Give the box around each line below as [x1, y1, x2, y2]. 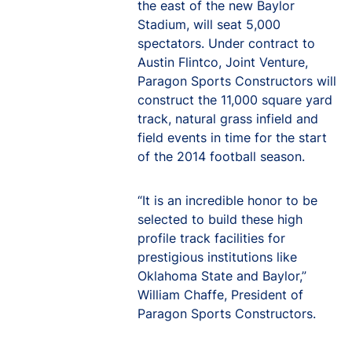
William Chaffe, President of [137, 287, 303, 302]
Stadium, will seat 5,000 [137, 16, 280, 32]
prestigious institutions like [137, 249, 297, 265]
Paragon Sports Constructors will [137, 73, 336, 89]
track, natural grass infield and [137, 111, 318, 126]
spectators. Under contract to [137, 35, 315, 51]
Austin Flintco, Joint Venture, [137, 54, 308, 70]
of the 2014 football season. [137, 148, 305, 164]
